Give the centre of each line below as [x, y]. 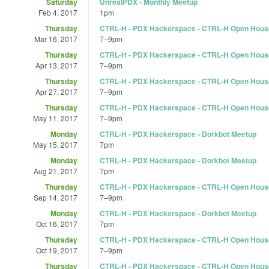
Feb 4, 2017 [58, 12]
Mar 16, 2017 [56, 38]
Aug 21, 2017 [56, 171]
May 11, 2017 [55, 118]
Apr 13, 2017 [56, 65]
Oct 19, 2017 [57, 250]
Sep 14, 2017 [56, 197]
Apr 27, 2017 [56, 91]
